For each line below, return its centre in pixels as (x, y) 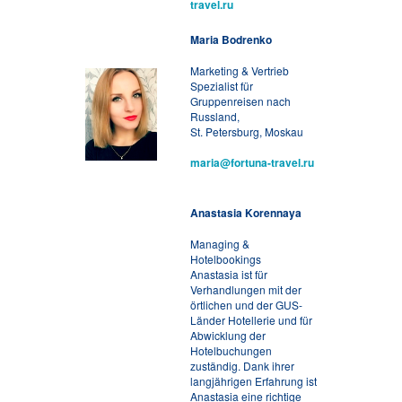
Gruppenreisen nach (240, 101)
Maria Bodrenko (231, 39)
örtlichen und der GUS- (246, 305)
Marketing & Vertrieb (240, 70)
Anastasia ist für (229, 274)
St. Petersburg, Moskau (247, 131)
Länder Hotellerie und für (251, 320)
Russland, (215, 116)
